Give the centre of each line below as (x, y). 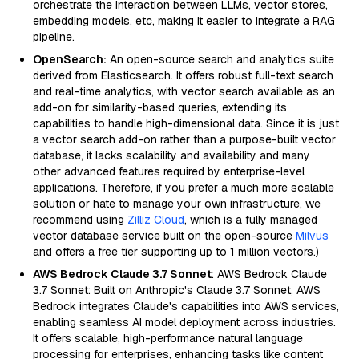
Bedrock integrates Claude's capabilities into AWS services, (186, 306)
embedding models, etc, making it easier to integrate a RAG (184, 21)
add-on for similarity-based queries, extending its (160, 107)
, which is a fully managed (251, 220)
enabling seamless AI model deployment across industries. (184, 322)
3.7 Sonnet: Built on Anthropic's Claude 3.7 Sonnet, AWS (177, 290)
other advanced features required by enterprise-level (169, 171)
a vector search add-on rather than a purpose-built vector (184, 139)
